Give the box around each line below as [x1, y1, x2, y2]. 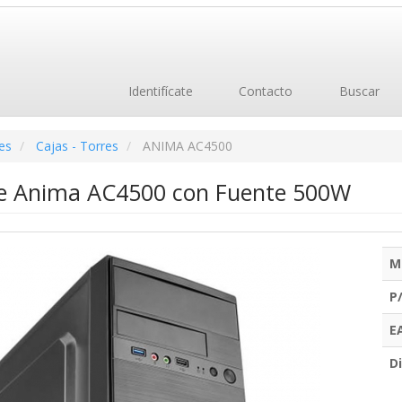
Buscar [335, 83, 380, 100]
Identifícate [124, 83, 193, 100]
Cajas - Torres [35, 137, 118, 154]
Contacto [235, 83, 293, 100]
